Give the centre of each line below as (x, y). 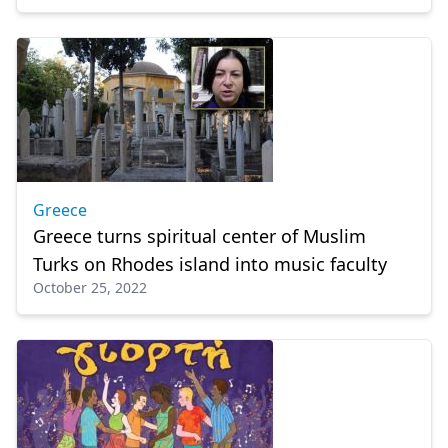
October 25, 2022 (90, 287)
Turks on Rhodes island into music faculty (210, 264)
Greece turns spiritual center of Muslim (199, 236)
